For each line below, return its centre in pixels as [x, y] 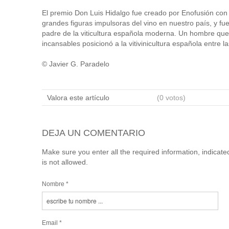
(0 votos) [171, 97]
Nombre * [55, 184]
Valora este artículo [78, 97]
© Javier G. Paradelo [76, 64]
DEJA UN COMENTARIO [94, 133]
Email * [52, 223]
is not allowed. [65, 162]
